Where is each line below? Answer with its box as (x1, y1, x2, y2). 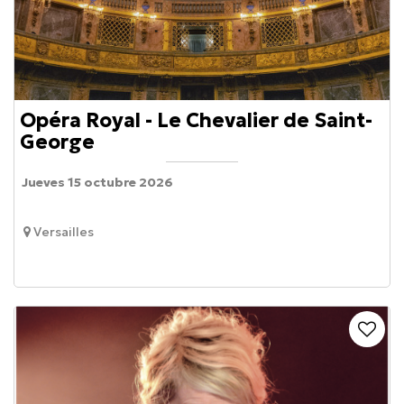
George (20, 129, 95, 154)
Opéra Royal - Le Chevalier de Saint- (20, 107, 372, 133)
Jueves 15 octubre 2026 (22, 173, 174, 190)
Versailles (33, 224, 94, 241)
